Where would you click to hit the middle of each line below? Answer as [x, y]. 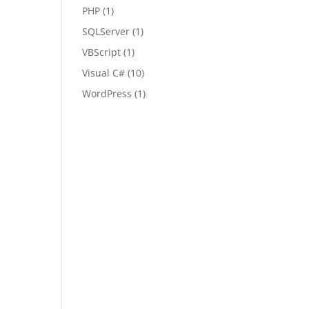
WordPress [107, 93]
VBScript [102, 52]
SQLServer [106, 31]
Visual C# [104, 73]
